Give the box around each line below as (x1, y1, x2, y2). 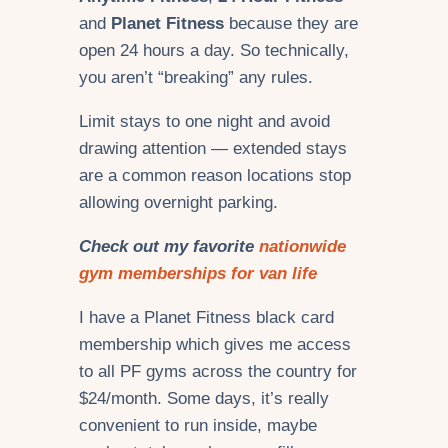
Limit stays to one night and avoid (79, 112, 330, 132)
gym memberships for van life (79, 264, 317, 284)
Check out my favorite (79, 237, 259, 257)
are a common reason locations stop (79, 166, 351, 186)
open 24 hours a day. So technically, (79, 41, 349, 61)
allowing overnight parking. (79, 193, 278, 213)
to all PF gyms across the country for (79, 361, 357, 381)
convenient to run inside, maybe (79, 415, 317, 435)
